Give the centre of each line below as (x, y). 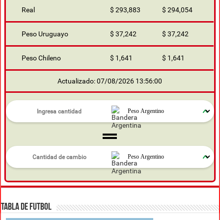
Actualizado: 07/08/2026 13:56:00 (110, 81)
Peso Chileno (41, 58)
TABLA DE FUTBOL (27, 207)
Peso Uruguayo (45, 34)
